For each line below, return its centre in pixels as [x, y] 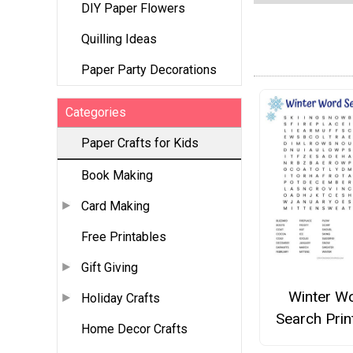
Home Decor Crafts [134, 329]
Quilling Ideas [119, 39]
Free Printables [124, 237]
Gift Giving [110, 268]
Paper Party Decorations [149, 70]
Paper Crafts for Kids [140, 143]
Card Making [115, 206]
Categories [96, 113]
